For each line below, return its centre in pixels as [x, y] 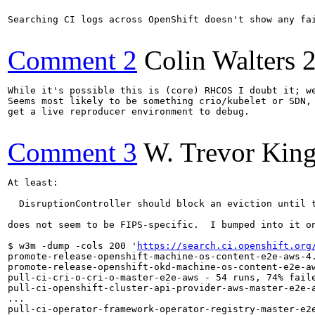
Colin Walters [220, 60]
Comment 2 [72, 60]
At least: [33, 182]
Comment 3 [72, 152]
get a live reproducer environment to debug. [129, 111]
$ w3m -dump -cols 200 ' [72, 245]
